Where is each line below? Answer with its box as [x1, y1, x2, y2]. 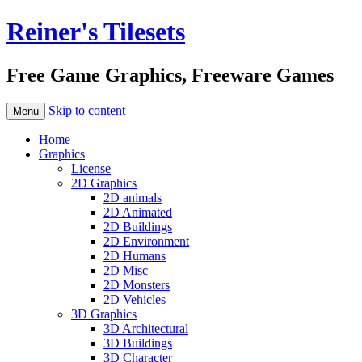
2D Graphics [71, 175, 137, 190]
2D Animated [103, 204, 172, 219]
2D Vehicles [103, 292, 166, 306]
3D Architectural [103, 321, 188, 335]
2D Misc [103, 263, 148, 277]
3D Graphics [71, 306, 137, 321]
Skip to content [48, 103, 125, 117]
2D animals [103, 190, 162, 204]
